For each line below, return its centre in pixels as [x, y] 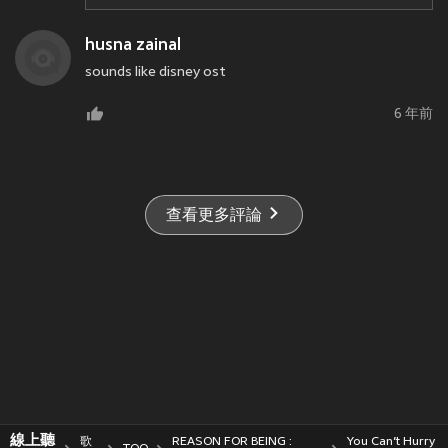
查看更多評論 [214, 216]
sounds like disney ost [155, 73]
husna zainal [133, 46]
